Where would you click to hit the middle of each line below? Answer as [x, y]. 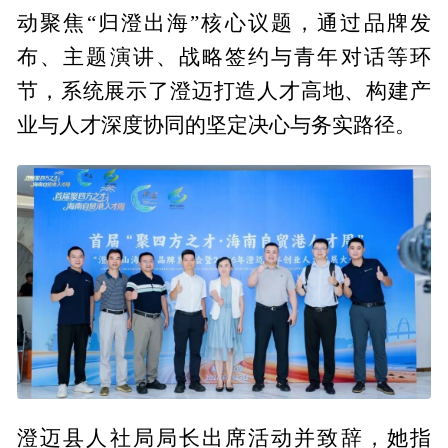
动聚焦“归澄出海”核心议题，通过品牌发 [224, 23]
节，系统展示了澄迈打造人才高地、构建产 [224, 91]
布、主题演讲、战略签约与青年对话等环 [224, 57]
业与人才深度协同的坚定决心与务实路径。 [217, 125]
